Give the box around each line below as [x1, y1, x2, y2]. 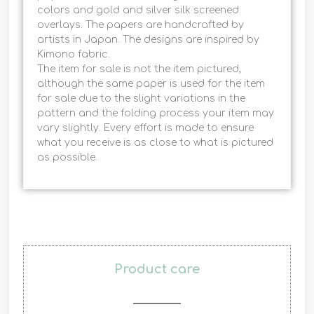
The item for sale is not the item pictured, [37, 64, 242, 75]
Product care [114, 261, 200, 276]
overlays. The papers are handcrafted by [37, 20, 245, 31]
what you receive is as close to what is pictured [37, 137, 274, 149]
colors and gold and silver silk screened [37, 5, 240, 16]
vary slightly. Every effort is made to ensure [37, 123, 254, 134]
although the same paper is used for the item [37, 78, 266, 90]
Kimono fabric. [37, 49, 111, 60]
